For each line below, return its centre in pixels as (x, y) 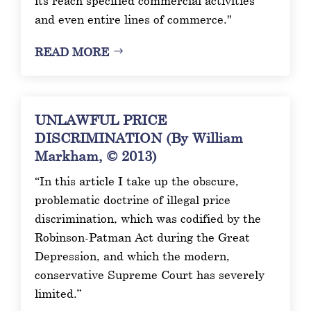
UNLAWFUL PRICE (101, 119)
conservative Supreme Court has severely (150, 274)
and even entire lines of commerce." (134, 19)
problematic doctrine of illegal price (133, 199)
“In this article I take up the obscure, (137, 180)
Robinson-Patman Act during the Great (143, 237)
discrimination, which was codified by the (148, 218)
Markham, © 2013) (96, 155)
